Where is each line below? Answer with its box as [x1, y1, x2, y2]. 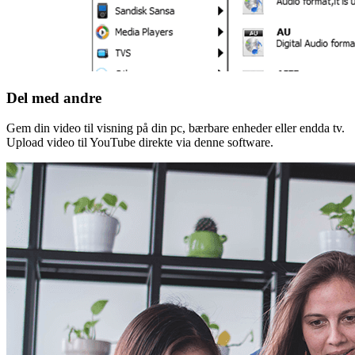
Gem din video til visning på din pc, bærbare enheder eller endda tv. [6, 121, 345, 136]
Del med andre [6, 89, 101, 106]
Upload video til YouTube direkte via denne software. [6, 136, 273, 150]
